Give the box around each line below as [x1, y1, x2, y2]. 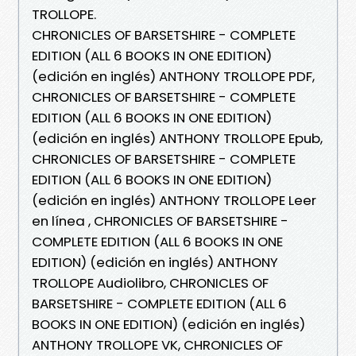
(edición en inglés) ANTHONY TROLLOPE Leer [32, 190, 316, 210]
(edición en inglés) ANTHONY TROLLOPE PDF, [32, 66, 315, 86]
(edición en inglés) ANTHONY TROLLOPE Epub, [32, 128, 323, 148]
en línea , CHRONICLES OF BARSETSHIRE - [32, 211, 288, 230]
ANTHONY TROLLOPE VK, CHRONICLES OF [32, 335, 283, 354]
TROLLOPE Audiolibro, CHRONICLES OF [32, 273, 269, 292]
